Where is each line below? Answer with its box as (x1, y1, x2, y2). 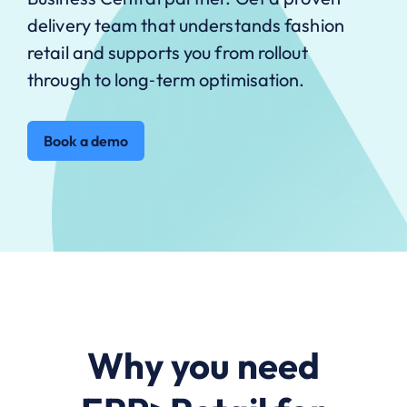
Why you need (87, 342, 320, 388)
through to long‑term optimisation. (27, 67, 305, 91)
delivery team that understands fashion (27, 13, 344, 36)
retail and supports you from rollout (27, 40, 308, 64)
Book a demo (44, 131, 129, 150)
